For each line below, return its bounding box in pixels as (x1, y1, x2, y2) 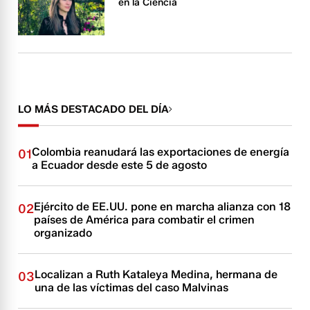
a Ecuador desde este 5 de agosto (32, 158, 208, 172)
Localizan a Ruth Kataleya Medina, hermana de (35, 268, 278, 282)
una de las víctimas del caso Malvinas (35, 281, 229, 295)
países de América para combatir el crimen (34, 213, 255, 227)
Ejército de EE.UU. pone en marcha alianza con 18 (34, 200, 291, 214)
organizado (34, 226, 93, 240)
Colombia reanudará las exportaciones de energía (32, 145, 290, 159)
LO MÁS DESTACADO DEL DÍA (18, 103, 170, 116)
